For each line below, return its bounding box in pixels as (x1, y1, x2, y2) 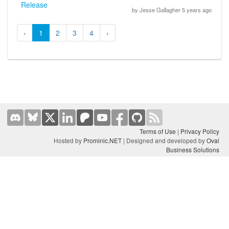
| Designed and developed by (122, 136, 207, 145)
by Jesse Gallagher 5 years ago (130, 6, 212, 14)
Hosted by (54, 136, 83, 145)
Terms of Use (140, 127, 176, 135)
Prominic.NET (83, 136, 122, 145)
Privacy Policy (180, 127, 219, 135)
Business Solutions (166, 145, 219, 154)
